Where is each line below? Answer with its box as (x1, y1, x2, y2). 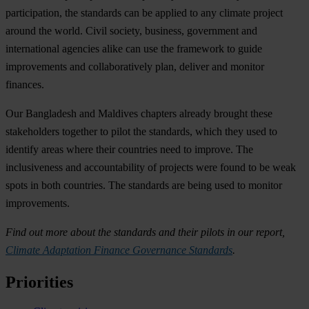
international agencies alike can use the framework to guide (6, 43, 262, 55)
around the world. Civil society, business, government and (6, 25, 257, 37)
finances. (6, 79, 44, 91)
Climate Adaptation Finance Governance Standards (6, 244, 232, 257)
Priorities (6, 273, 73, 292)
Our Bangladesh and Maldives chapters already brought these (6, 108, 272, 120)
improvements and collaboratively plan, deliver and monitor (6, 61, 264, 73)
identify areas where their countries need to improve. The (6, 143, 253, 156)
